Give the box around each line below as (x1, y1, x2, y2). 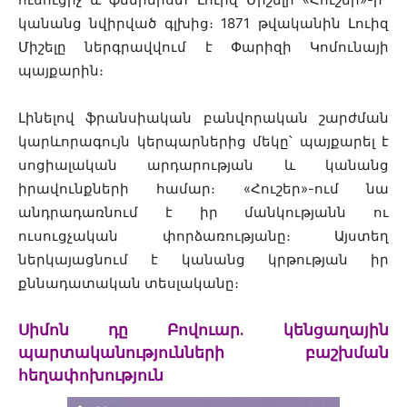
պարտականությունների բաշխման (18, 343, 389, 362)
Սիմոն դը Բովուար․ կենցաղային (18, 321, 389, 340)
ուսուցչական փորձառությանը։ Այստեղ (18, 227, 389, 245)
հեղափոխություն (18, 366, 164, 385)
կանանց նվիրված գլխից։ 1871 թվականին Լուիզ (18, 15, 389, 33)
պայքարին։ (18, 62, 107, 80)
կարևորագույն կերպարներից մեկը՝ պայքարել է (18, 133, 389, 151)
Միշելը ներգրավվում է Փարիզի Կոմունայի (18, 38, 389, 56)
